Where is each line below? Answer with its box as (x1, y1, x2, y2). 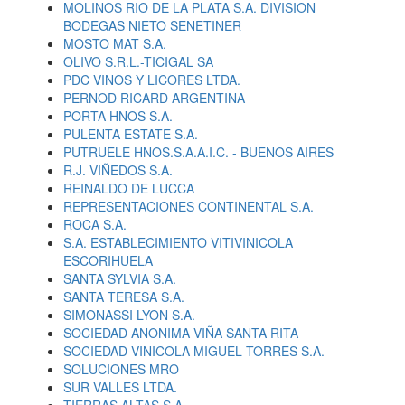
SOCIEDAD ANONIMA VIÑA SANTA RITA (63, 324, 298, 342)
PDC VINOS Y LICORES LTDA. (63, 71, 240, 89)
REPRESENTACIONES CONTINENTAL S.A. (63, 197, 314, 215)
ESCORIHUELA (63, 251, 153, 269)
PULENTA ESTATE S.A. (63, 125, 198, 143)
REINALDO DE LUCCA (63, 179, 194, 197)
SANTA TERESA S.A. (63, 287, 184, 306)
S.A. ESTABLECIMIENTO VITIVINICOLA (63, 233, 293, 251)
